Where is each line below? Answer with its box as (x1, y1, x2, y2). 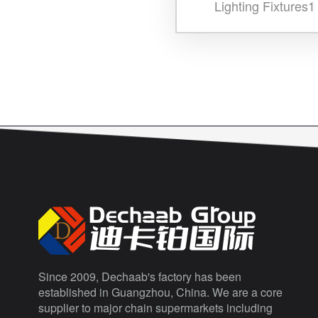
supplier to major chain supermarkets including (38, 299, 273, 316)
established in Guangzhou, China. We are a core (38, 283, 283, 300)
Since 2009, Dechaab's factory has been (38, 268, 241, 285)
